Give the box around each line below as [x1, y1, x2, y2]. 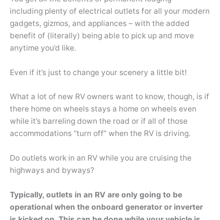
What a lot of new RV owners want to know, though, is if [10, 92, 209, 102]
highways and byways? [10, 165, 94, 175]
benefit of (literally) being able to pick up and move [10, 30, 194, 40]
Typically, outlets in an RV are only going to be [10, 190, 182, 199]
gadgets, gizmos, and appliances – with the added [10, 18, 190, 28]
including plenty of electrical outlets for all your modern [10, 6, 210, 16]
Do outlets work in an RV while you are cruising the [10, 153, 192, 163]
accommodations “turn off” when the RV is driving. [10, 129, 191, 138]
